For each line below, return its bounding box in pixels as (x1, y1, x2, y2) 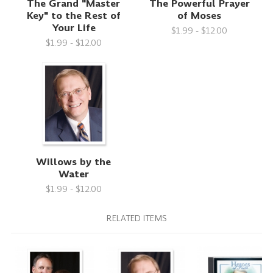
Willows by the (36, 155, 112, 169)
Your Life (51, 21, 96, 35)
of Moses (177, 9, 222, 23)
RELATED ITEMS (107, 213, 166, 225)
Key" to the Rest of (26, 9, 121, 23)
